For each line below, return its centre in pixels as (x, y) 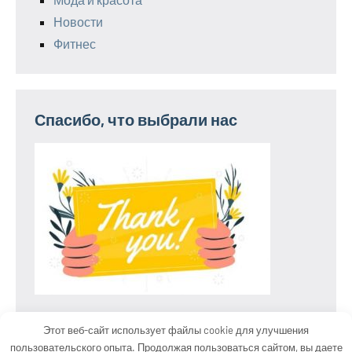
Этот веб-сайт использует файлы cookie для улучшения (176, 330)
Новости (78, 21)
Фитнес (75, 43)
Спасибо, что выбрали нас (136, 119)
